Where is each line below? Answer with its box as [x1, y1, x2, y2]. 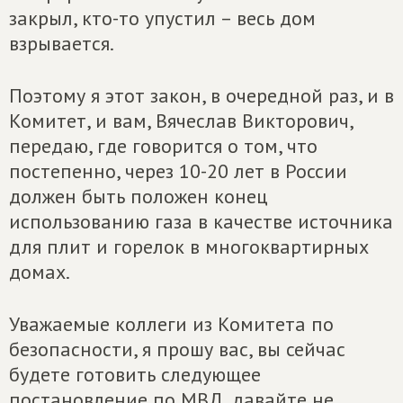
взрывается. [9, 31, 114, 56]
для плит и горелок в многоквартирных [9, 234, 369, 259]
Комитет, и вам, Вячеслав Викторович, [9, 108, 353, 133]
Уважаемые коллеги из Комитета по [9, 311, 334, 336]
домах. [9, 259, 70, 284]
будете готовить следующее [9, 362, 261, 387]
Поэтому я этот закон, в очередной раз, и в [9, 83, 394, 108]
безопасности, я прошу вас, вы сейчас [9, 336, 345, 362]
